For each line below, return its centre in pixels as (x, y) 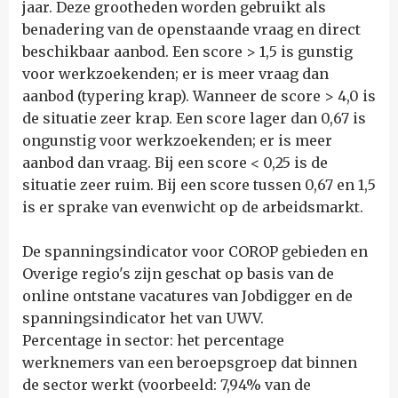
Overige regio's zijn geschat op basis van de (178, 274)
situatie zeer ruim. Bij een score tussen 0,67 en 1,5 (199, 185)
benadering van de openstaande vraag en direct (191, 29)
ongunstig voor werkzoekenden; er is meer (177, 140)
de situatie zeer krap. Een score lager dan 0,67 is (194, 118)
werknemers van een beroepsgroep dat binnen (190, 362)
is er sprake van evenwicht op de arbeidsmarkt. (193, 207)
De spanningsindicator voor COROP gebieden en (195, 251)
